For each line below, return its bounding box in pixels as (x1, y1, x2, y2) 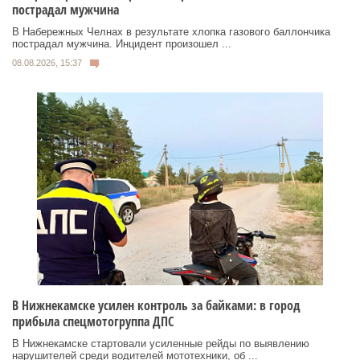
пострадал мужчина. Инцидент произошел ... (12, 38, 231, 51)
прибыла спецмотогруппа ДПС (12, 312, 174, 330)
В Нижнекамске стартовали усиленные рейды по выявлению (12, 337, 309, 350)
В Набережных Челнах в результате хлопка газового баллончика (12, 26, 330, 39)
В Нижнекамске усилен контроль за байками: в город (12, 296, 301, 314)
